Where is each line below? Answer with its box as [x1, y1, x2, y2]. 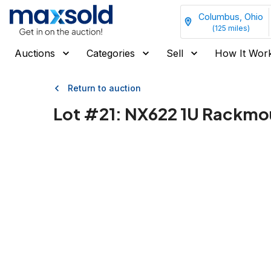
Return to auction [68, 83, 141, 93]
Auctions [15, 47, 55, 59]
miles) [226, 23, 250, 33]
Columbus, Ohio [198, 11, 263, 22]
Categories [87, 47, 135, 59]
